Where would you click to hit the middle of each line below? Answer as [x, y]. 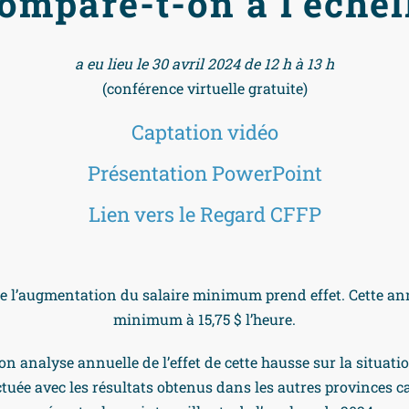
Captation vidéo [204, 132]
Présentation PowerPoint [204, 173]
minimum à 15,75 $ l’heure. [204, 320]
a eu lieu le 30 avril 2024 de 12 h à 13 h [204, 63]
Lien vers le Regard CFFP [204, 214]
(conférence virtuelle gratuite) [204, 88]
